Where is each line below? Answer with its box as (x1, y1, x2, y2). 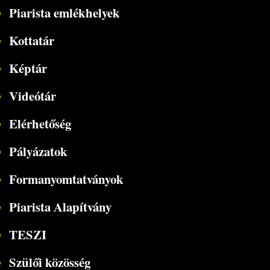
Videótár (8, 86, 56, 105)
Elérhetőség (8, 114, 71, 133)
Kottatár (8, 31, 54, 49)
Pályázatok (8, 142, 67, 160)
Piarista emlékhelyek (8, 3, 120, 22)
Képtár (8, 58, 47, 77)
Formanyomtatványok (8, 169, 124, 188)
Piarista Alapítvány (8, 197, 111, 216)
